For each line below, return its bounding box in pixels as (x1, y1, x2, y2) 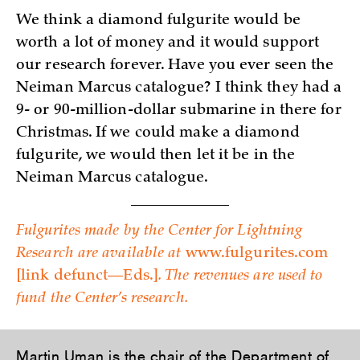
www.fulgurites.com (185, 247, 329, 262)
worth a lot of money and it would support (16, 35, 320, 51)
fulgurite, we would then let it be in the (16, 148, 296, 163)
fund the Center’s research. (16, 292, 189, 307)
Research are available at (16, 247, 186, 262)
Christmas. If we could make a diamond (16, 125, 300, 141)
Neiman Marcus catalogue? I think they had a (16, 80, 342, 96)
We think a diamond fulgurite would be (16, 13, 301, 28)
